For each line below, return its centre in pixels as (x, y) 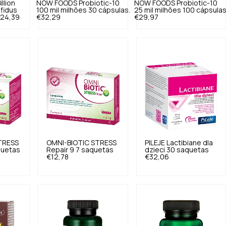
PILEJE (155, 143)
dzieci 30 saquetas (177, 150)
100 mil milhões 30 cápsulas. (83, 10)
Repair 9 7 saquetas (80, 150)
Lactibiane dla (189, 143)
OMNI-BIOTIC (68, 143)
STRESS (104, 143)
